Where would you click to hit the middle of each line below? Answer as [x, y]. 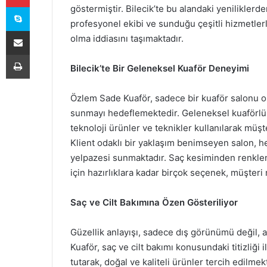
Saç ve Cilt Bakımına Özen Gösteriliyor [154, 202]
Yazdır [41, 54]
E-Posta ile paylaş [41, 30]
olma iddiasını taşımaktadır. [127, 38]
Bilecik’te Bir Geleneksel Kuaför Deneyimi [160, 68]
